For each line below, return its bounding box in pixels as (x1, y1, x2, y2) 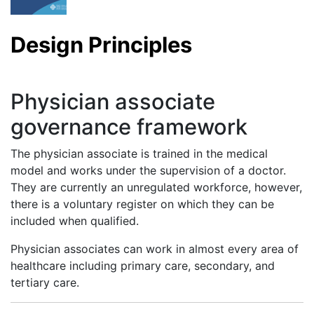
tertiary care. (11, 275, 79, 289)
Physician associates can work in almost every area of (11, 241, 299, 256)
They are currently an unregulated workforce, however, (11, 179, 302, 194)
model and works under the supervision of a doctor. (11, 163, 286, 177)
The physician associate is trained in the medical (11, 146, 268, 161)
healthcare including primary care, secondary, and (11, 258, 275, 273)
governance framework (11, 113, 247, 139)
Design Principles (11, 32, 192, 58)
